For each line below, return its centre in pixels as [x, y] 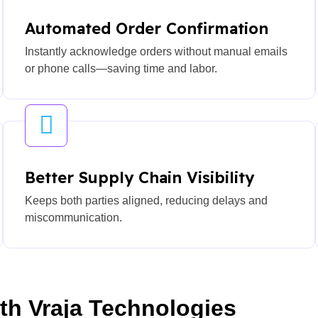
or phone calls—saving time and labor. [121, 69]
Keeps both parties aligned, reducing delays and [146, 200]
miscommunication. [73, 217]
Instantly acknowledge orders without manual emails [156, 52]
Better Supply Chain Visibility [139, 177]
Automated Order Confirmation [147, 29]
